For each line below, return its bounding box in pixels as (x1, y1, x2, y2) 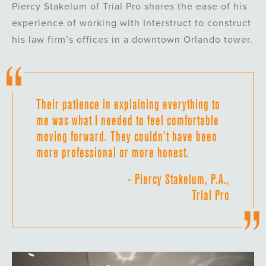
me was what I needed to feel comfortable (36, 112, 219, 129)
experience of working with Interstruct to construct (12, 17, 251, 30)
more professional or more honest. (36, 144, 189, 161)
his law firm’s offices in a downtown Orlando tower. (12, 34, 253, 46)
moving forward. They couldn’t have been (36, 128, 217, 145)
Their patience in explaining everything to (36, 96, 220, 113)
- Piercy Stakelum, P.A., (128, 171, 230, 188)
